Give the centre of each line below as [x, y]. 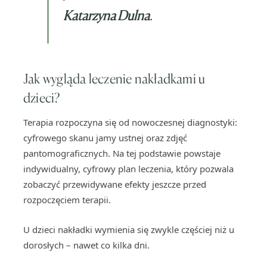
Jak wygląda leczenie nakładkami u [114, 78]
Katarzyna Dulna [106, 15]
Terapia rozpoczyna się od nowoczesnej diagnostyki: [130, 122]
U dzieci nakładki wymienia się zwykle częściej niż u [129, 229]
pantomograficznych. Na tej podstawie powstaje [122, 153]
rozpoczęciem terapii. [67, 200]
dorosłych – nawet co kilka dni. [86, 245]
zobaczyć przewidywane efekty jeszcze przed [115, 184]
